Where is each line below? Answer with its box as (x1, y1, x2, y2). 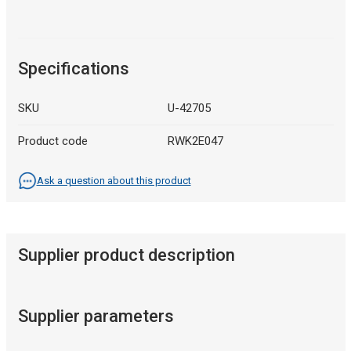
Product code (17, 134, 88, 149)
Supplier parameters (17, 306, 174, 327)
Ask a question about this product (36, 175, 191, 187)
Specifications (17, 59, 129, 79)
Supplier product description (17, 245, 235, 266)
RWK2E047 (168, 134, 223, 149)
